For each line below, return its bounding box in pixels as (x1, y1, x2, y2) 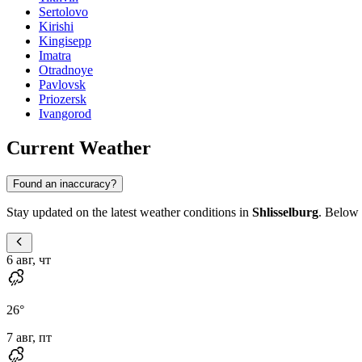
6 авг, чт (6, 252, 51, 267)
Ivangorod (39, 107, 91, 121)
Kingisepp (39, 34, 91, 48)
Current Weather (6, 137, 151, 158)
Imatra (39, 48, 71, 63)
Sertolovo (39, 5, 88, 19)
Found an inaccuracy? (13, 177, 116, 190)
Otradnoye (39, 63, 93, 78)
